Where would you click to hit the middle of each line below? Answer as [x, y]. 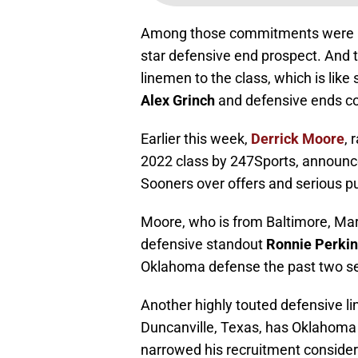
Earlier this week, [196, 139]
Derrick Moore [298, 139]
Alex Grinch [178, 101]
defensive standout [203, 245]
